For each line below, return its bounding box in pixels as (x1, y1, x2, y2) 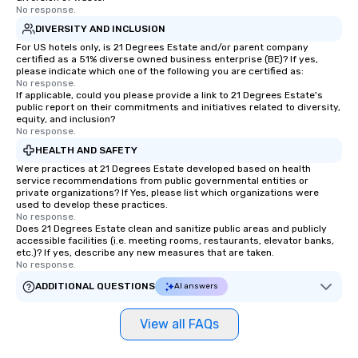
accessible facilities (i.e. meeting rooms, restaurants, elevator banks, (16, 235, 334, 246)
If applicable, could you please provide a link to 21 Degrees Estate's (16, 89, 323, 101)
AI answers (174, 281, 218, 291)
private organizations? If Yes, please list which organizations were (16, 187, 319, 198)
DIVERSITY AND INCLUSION (35, 22, 165, 34)
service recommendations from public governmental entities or (16, 175, 308, 186)
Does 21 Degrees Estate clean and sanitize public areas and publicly (16, 223, 327, 234)
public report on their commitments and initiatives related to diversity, (16, 101, 340, 113)
